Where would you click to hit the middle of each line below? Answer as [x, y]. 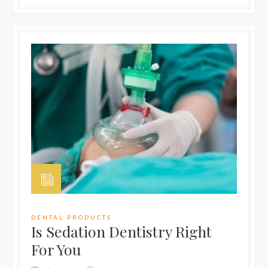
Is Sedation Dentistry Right [122, 232]
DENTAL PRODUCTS [72, 217]
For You [56, 249]
